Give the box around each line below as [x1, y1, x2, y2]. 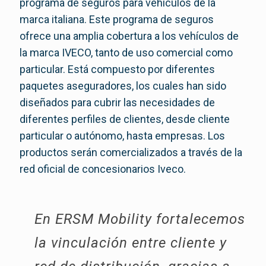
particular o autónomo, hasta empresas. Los [20, 129, 225, 142]
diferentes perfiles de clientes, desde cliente [20, 113, 230, 126]
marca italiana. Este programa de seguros [20, 13, 214, 26]
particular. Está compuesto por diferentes [20, 63, 215, 76]
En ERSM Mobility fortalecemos [34, 211, 245, 228]
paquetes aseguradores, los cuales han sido [20, 80, 226, 93]
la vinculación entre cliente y [34, 235, 227, 252]
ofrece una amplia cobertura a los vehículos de [20, 30, 239, 43]
